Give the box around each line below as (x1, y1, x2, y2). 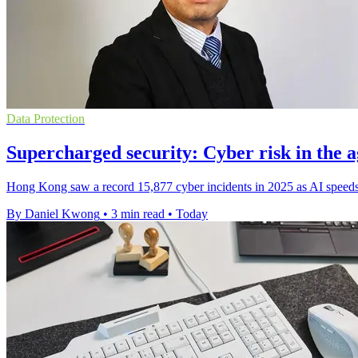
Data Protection (6, 112, 85, 126)
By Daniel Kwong (6, 207, 100, 221)
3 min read (111, 207, 165, 221)
